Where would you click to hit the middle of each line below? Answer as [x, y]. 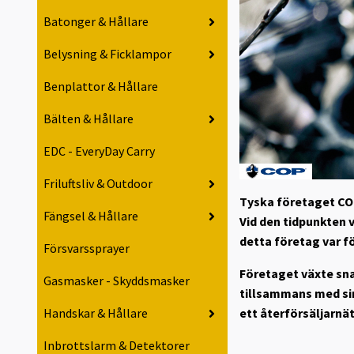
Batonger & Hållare [96, 22]
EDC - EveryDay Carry [99, 151]
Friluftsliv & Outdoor [98, 184]
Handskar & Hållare [96, 313]
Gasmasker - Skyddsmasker [117, 281]
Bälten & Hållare [88, 119]
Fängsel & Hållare [91, 216]
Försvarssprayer [87, 249]
